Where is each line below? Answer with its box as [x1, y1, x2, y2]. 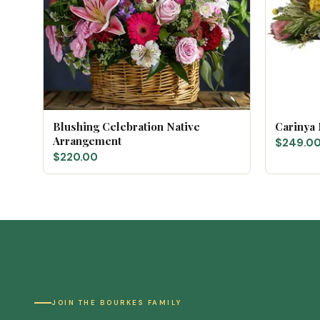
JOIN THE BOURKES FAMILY [51, 299, 182, 307]
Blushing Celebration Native [53, 119, 200, 134]
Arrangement [53, 134, 121, 148]
